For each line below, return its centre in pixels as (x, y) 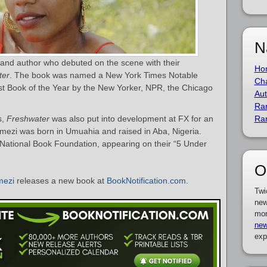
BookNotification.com (146, 181)
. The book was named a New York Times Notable (104, 75)
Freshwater (28, 119)
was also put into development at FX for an (131, 119)
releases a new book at (60, 181)
